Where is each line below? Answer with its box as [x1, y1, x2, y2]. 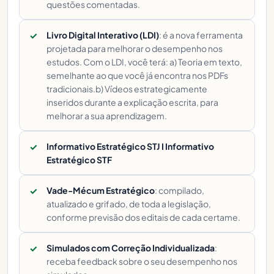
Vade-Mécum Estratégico [46, 185, 155, 196]
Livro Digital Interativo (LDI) [46, 29, 159, 40]
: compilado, [155, 185, 204, 196]
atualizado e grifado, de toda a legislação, [46, 198, 211, 209]
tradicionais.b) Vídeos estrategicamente [46, 83, 207, 94]
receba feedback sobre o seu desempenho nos [46, 256, 237, 267]
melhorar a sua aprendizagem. [46, 110, 167, 121]
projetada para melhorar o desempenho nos [46, 43, 223, 54]
